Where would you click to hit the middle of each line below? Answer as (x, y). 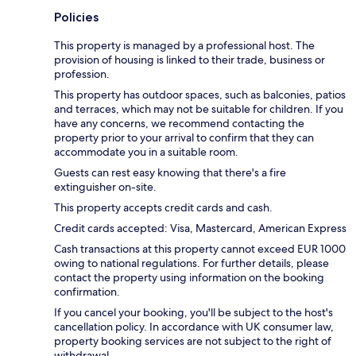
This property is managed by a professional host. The (184, 46)
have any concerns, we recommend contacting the (179, 124)
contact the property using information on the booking (189, 278)
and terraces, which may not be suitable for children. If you (199, 109)
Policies (76, 17)
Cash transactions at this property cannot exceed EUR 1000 (200, 249)
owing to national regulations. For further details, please (192, 263)
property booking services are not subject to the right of (193, 341)
